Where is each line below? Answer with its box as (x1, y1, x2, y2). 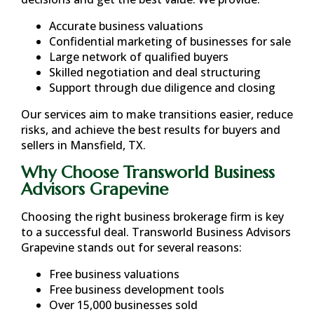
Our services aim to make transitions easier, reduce (21, 107, 293, 122)
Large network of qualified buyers (49, 49, 228, 64)
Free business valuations (49, 266, 179, 282)
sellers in (21, 137, 70, 153)
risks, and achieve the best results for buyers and (21, 122, 280, 137)
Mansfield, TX (70, 137, 143, 153)
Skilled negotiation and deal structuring (49, 64, 261, 80)
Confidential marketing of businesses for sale (49, 34, 291, 49)
